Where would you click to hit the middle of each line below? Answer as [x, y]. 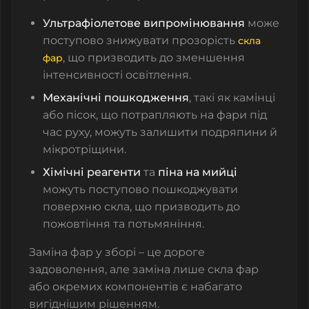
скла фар [233, 270]
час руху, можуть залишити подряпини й [160, 132]
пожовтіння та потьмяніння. [123, 224]
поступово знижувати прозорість [140, 41]
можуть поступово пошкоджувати [140, 190]
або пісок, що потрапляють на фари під [155, 115]
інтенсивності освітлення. [117, 75]
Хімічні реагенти [92, 172]
